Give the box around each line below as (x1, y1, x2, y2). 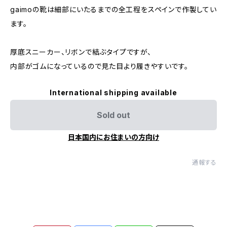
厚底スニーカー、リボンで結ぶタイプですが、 (10, 48, 152, 56)
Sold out (97, 110, 130, 120)
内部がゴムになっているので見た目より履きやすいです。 (10, 62, 188, 70)
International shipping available (50, 88, 177, 97)
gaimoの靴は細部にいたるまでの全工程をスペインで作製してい (10, 5, 217, 14)
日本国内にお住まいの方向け (68, 133, 159, 141)
